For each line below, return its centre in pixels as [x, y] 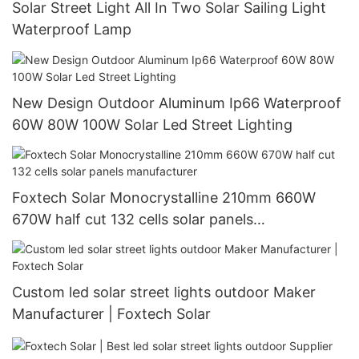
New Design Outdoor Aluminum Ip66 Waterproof [177, 103]
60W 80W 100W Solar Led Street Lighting [152, 124]
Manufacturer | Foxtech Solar [111, 314]
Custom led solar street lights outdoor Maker [164, 292]
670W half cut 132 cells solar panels [133, 220]
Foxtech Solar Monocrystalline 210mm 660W [164, 198]
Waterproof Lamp [72, 30]
